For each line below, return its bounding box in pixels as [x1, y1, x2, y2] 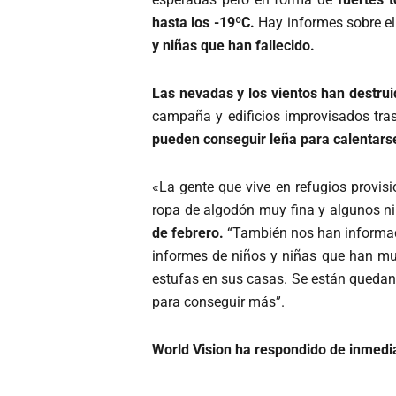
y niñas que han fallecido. [152, 37, 318, 55]
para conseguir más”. [152, 293, 285, 311]
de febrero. [152, 225, 228, 242]
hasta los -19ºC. [152, 14, 259, 32]
